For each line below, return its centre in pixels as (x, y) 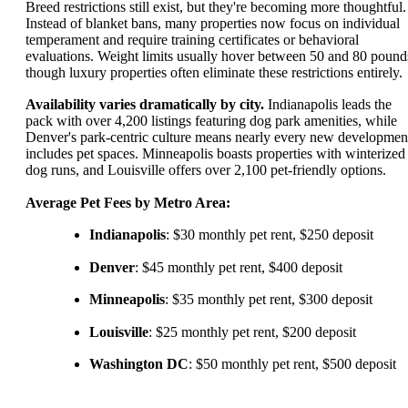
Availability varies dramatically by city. (145, 105)
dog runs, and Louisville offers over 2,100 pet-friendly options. (206, 170)
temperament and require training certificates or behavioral (192, 39)
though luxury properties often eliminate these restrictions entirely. (214, 72)
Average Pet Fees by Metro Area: (128, 202)
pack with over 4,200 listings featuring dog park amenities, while (211, 121)
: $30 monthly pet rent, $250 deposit (270, 235)
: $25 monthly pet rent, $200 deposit (252, 331)
